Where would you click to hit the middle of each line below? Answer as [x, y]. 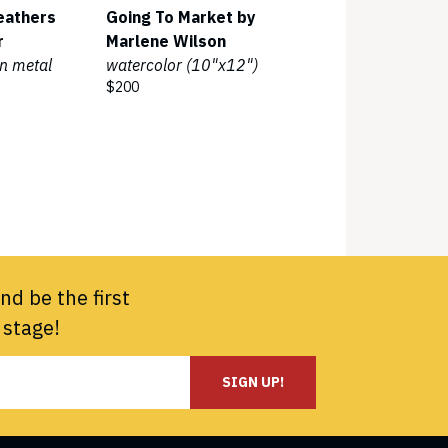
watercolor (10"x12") [182, 65]
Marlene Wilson [166, 41]
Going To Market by [181, 17]
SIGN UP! [253, 382]
